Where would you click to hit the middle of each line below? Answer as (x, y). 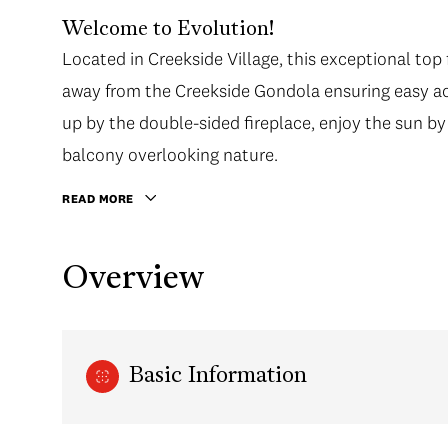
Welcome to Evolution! (168, 30)
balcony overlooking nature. (170, 154)
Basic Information (218, 377)
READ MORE (98, 198)
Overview (133, 279)
